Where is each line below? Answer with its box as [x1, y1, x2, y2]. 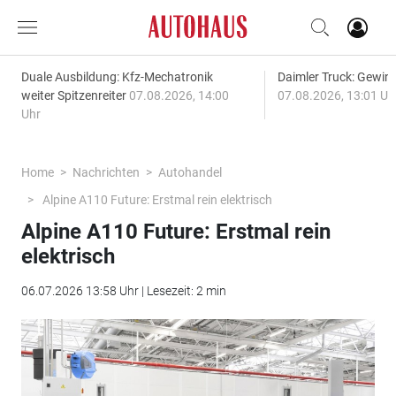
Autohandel [157, 165, 222, 179]
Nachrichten [72, 165, 140, 179]
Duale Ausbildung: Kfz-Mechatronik [20, 70, 213, 84]
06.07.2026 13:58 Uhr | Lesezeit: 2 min [20, 284, 226, 298]
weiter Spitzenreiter [20, 88, 129, 103]
